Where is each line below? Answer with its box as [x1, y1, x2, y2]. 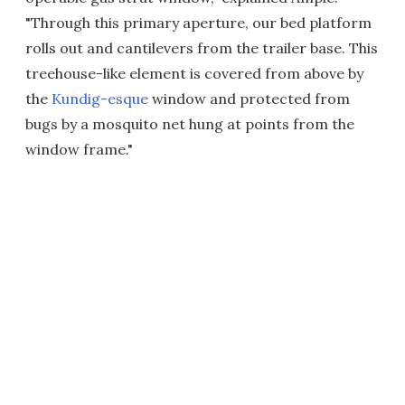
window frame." [25, 140, 133, 158]
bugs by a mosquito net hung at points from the [25, 115, 354, 133]
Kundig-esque [52, 89, 148, 108]
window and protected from [148, 89, 350, 108]
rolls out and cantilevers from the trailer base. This [25, 39, 378, 57]
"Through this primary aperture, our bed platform [25, 14, 372, 32]
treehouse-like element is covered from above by [25, 64, 363, 82]
